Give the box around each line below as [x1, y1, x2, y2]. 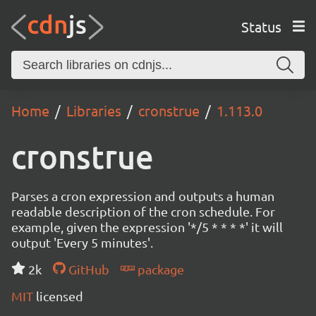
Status [241, 17, 281, 35]
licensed [36, 288, 83, 303]
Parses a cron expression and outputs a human [11, 188, 274, 203]
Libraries [66, 102, 121, 119]
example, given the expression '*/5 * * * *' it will [11, 219, 283, 234]
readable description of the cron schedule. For [11, 204, 275, 219]
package [134, 262, 184, 276]
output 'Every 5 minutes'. [11, 235, 153, 250]
